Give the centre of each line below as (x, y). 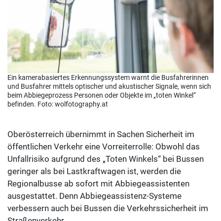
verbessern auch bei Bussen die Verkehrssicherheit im (108, 208)
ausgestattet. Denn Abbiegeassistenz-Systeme (94, 196)
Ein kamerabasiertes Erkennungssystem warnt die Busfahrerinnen (108, 77)
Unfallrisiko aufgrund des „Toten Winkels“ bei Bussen (106, 159)
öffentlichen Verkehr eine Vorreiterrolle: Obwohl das (104, 146)
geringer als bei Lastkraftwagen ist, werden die (94, 171)
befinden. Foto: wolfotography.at (58, 104)
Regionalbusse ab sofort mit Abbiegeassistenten (98, 183)
